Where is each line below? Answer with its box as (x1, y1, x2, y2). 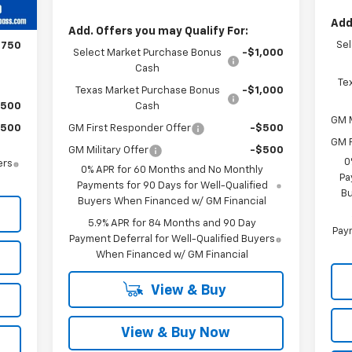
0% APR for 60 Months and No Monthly (81, 164, 264, 175)
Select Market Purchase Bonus (73, 47, 222, 58)
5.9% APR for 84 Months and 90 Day (87, 218, 256, 229)
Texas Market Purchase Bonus (75, 85, 220, 96)
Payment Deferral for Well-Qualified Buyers (68, 233, 275, 244)
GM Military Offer (68, 145, 148, 156)
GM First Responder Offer (68, 123, 191, 134)
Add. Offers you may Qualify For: (68, 25, 248, 37)
